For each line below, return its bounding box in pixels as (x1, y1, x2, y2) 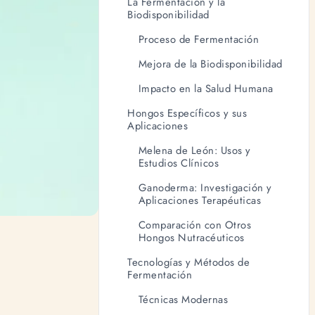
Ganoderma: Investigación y (138, 179, 272, 195)
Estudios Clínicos (138, 155, 219, 171)
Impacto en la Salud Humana (138, 80, 274, 96)
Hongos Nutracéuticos (138, 229, 245, 245)
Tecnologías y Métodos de (127, 254, 250, 270)
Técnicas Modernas (138, 291, 229, 307)
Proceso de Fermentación (138, 31, 259, 47)
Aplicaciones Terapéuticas (138, 192, 262, 208)
